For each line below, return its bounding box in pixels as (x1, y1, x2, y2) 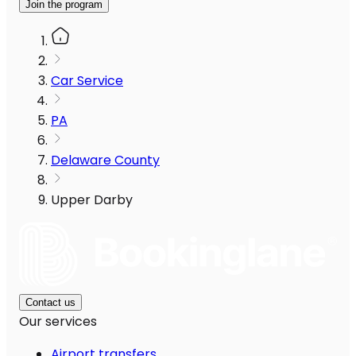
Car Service (51, 72, 123, 91)
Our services (19, 312, 97, 331)
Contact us (25, 296, 75, 309)
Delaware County (51, 151, 160, 170)
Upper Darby (51, 191, 133, 210)
